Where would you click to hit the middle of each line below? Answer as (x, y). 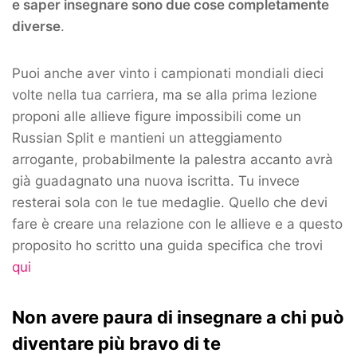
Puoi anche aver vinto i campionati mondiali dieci (168, 74)
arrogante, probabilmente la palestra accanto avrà (173, 160)
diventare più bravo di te (116, 344)
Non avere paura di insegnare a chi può (178, 318)
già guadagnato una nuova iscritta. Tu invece (156, 181)
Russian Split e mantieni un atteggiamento (147, 138)
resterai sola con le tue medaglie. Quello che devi (170, 203)
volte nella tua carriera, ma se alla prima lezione (165, 95)
